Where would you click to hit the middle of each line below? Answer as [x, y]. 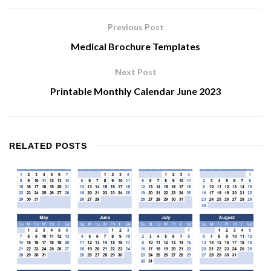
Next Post [135, 72]
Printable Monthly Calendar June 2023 [135, 91]
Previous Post [135, 27]
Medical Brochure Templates [135, 47]
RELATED [31, 146]
